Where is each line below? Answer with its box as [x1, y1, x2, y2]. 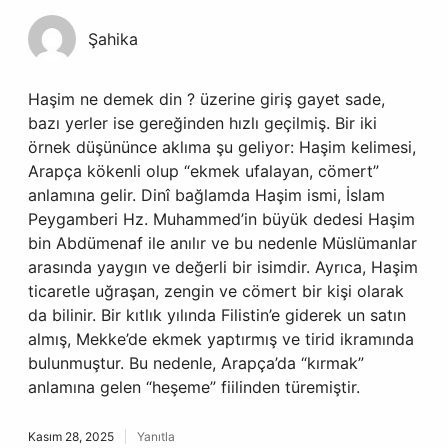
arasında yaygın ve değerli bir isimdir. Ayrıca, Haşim [28, 257, 418, 277]
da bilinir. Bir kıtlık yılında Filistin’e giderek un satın [28, 305, 406, 325]
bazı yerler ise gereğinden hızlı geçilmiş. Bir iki [28, 113, 377, 133]
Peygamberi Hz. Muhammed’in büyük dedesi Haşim [28, 209, 415, 229]
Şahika [88, 29, 138, 49]
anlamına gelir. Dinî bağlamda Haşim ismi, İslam [28, 185, 385, 205]
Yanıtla [137, 429, 175, 444]
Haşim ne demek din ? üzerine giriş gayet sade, [28, 89, 385, 109]
